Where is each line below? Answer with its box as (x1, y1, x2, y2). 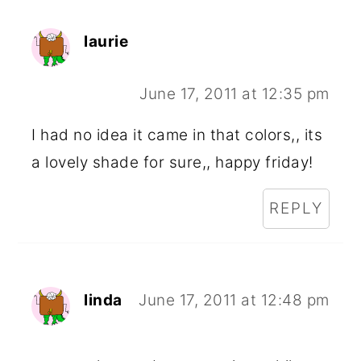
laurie (84, 32, 129, 52)
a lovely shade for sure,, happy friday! (31, 153, 313, 172)
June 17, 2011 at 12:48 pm (139, 291, 330, 310)
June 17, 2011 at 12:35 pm (139, 85, 330, 104)
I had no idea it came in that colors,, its (31, 126, 323, 145)
